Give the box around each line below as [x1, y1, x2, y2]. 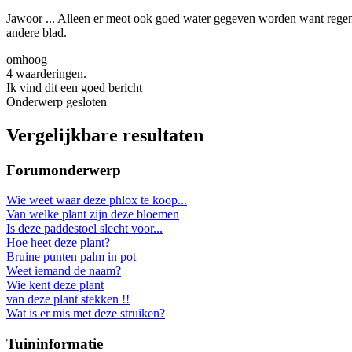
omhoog [6, 52, 47, 66]
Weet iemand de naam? [6, 264, 121, 278]
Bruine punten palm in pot [6, 250, 136, 264]
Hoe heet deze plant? [6, 236, 110, 250]
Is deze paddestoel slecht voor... [6, 222, 163, 236]
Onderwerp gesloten [6, 94, 107, 108]
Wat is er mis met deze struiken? [6, 306, 165, 321]
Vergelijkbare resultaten [6, 124, 203, 145]
